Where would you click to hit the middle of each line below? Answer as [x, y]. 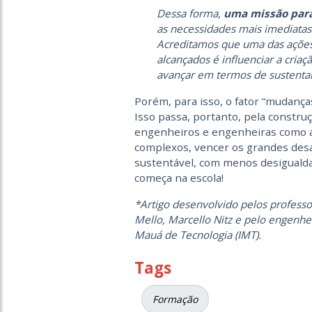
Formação [175, 299]
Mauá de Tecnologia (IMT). [197, 235]
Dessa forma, [190, 14]
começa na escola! [179, 178]
